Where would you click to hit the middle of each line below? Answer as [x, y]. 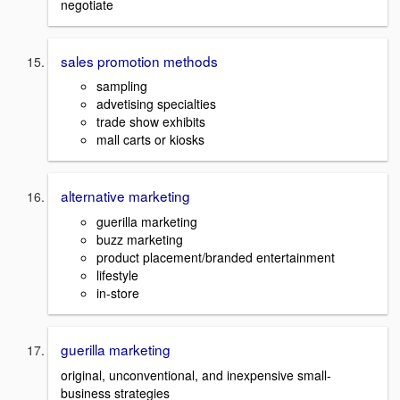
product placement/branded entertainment [216, 257]
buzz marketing [140, 239]
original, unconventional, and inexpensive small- [196, 375]
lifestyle [117, 275]
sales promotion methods [139, 60]
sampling [122, 86]
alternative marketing [125, 196]
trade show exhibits [151, 122]
